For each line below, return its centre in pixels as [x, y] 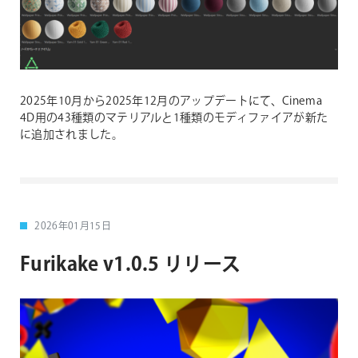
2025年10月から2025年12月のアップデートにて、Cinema [171, 101]
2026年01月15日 [73, 226]
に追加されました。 [72, 135]
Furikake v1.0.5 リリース [131, 265]
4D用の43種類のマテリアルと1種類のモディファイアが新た [174, 118]
